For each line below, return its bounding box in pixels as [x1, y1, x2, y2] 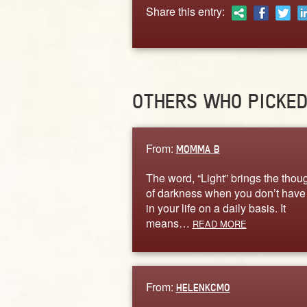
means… [145, 214, 193, 231]
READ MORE [192, 217, 247, 230]
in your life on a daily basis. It [145, 199, 286, 216]
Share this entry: [145, 3, 225, 19]
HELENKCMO [175, 280, 230, 294]
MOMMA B [175, 142, 220, 156]
